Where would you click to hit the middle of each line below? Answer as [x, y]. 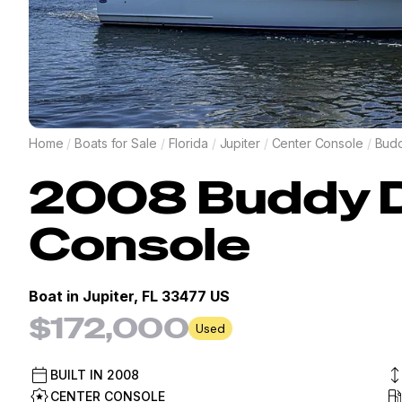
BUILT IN [79, 375]
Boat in [56, 297]
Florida [188, 144]
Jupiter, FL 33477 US [156, 297]
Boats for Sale [116, 144]
